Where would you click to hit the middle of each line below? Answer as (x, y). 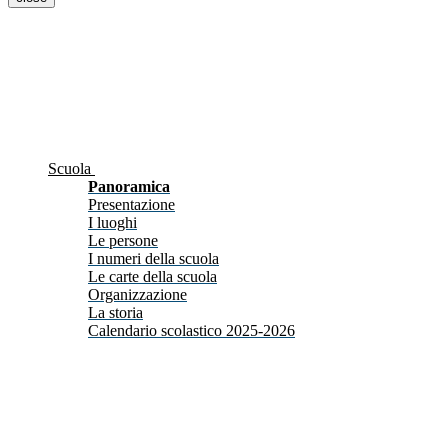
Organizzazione (137, 295)
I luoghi (112, 223)
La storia (115, 313)
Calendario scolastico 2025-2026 (191, 331)
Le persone (123, 241)
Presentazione (131, 205)
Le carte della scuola (152, 277)
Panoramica (129, 187)
